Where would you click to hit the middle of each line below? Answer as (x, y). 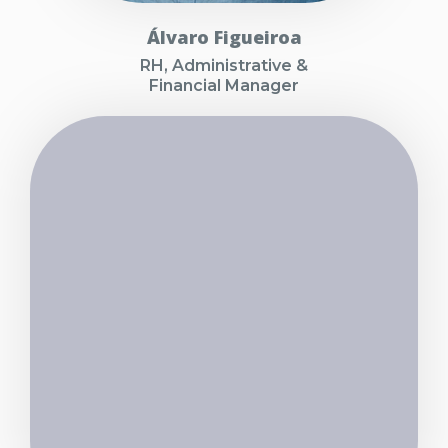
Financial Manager (224, 86)
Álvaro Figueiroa (224, 37)
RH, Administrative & (224, 66)
